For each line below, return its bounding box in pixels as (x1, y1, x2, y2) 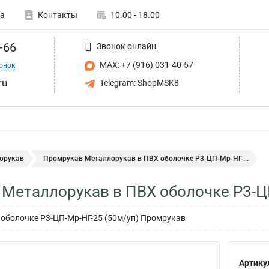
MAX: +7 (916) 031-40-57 (98, 60, 193, 70)
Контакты (38, 10, 77, 20)
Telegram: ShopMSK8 (98, 77, 179, 88)
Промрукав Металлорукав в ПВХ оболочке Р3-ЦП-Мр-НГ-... (43, 154, 249, 163)
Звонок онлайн (97, 41, 156, 51)
